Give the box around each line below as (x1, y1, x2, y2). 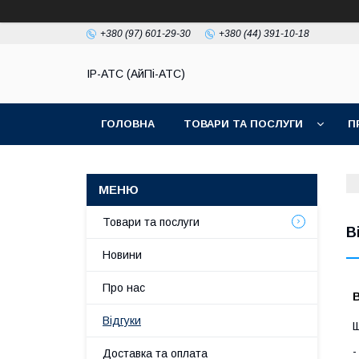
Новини (103, 248, 142, 261)
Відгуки (103, 314, 141, 327)
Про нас (103, 281, 145, 294)
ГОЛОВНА (101, 118, 155, 130)
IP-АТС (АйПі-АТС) (87, 67, 185, 81)
